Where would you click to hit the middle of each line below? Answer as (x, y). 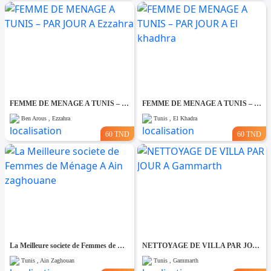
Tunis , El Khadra (175, 118)
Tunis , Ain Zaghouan (48, 260)
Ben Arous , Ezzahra (46, 118)
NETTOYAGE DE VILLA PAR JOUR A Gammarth (256, 245)
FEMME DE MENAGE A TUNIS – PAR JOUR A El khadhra (257, 103)
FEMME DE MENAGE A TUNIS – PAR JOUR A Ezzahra (125, 103)
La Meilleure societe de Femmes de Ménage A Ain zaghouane (121, 245)
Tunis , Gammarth (176, 260)
